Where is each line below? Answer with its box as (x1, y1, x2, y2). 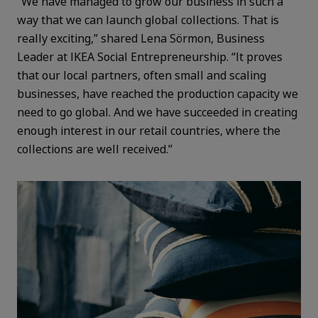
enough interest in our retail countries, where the (17, 123, 280, 139)
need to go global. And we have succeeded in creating (17, 104, 297, 121)
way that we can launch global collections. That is (17, 12, 279, 28)
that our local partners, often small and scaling (17, 67, 266, 84)
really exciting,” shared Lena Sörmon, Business (17, 31, 265, 47)
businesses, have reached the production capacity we (17, 86, 298, 102)
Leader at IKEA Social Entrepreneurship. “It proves (17, 49, 283, 65)
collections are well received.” (17, 141, 181, 158)
